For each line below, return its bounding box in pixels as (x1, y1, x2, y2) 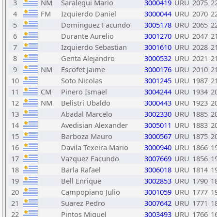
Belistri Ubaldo (61, 98, 110, 108)
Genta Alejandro (61, 53, 115, 63)
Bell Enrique (61, 176, 101, 186)
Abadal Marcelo (61, 109, 112, 119)
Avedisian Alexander (61, 120, 128, 130)
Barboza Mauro (61, 131, 112, 141)
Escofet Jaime (61, 64, 105, 74)
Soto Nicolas (61, 76, 102, 85)
